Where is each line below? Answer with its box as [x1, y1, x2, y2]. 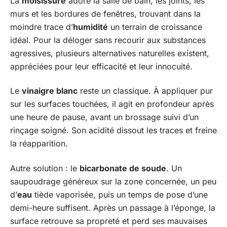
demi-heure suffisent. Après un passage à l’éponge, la [10, 202, 215, 213]
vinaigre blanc [22, 86, 78, 96]
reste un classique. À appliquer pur [78, 86, 213, 96]
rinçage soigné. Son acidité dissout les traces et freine [10, 125, 217, 136]
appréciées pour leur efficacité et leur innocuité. [10, 61, 193, 71]
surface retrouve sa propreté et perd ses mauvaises [10, 215, 207, 226]
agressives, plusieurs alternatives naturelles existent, [10, 48, 209, 58]
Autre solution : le [10, 163, 80, 173]
